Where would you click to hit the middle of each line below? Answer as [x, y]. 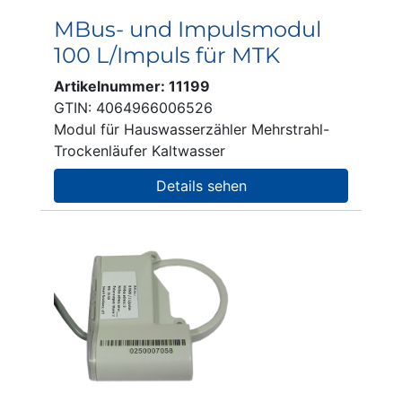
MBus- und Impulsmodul [188, 29]
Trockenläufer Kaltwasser [140, 151]
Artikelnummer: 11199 [132, 86]
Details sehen [201, 186]
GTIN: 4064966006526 [133, 108]
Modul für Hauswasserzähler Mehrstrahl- [192, 129]
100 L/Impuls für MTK [167, 55]
